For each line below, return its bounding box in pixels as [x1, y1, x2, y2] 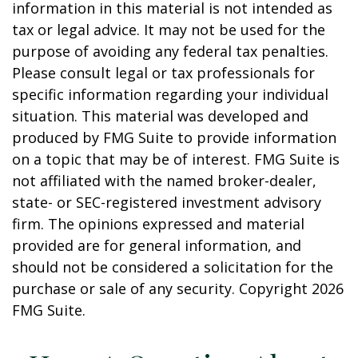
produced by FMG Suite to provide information [12, 128, 336, 147]
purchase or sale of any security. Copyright [12, 279, 312, 298]
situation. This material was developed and [12, 106, 308, 125]
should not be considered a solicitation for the [12, 257, 333, 276]
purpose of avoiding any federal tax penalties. [12, 42, 328, 61]
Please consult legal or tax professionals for [12, 63, 315, 82]
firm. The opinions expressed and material [12, 214, 304, 233]
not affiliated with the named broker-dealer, [12, 171, 316, 190]
